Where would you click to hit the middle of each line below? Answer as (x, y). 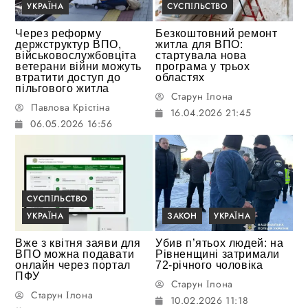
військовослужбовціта (76, 56)
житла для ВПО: (199, 45)
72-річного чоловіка (209, 265)
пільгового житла (63, 89)
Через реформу (58, 34)
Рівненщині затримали (218, 254)
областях (180, 78)
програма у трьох (203, 67)
